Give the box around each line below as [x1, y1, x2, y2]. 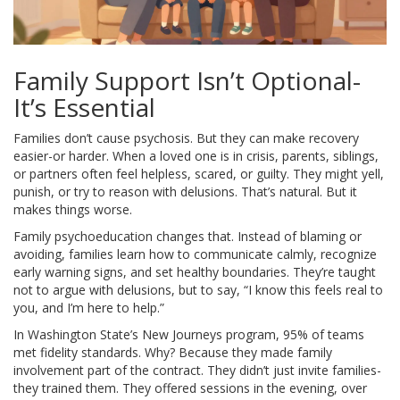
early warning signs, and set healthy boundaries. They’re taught [13, 263, 376, 281]
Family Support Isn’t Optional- [13, 63, 361, 98]
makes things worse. [13, 201, 132, 219]
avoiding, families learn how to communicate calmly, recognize [13, 246, 377, 263]
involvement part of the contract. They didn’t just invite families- [13, 362, 381, 379]
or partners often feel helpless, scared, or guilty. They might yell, [13, 165, 384, 183]
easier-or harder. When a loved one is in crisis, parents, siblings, [13, 147, 379, 165]
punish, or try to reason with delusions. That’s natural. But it [13, 183, 357, 201]
